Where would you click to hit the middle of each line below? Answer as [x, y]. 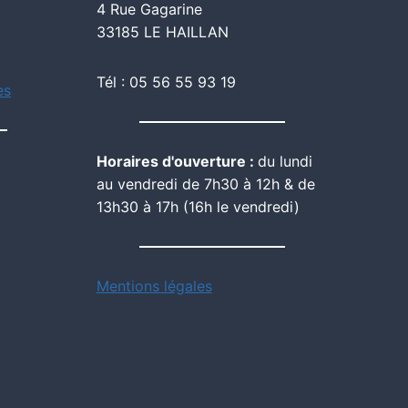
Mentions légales [154, 286]
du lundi [285, 161]
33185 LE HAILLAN [162, 31]
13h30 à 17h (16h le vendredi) [198, 206]
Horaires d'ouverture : [177, 161]
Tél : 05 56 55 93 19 [166, 82]
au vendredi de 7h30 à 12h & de [205, 184]
